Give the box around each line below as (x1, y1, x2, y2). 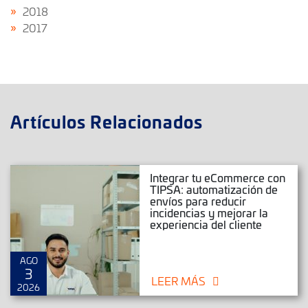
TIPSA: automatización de (150, 181, 278, 197)
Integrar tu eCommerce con (150, 170, 286, 186)
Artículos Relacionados (10, 108, 203, 135)
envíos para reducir (150, 193, 247, 209)
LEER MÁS (151, 273, 206, 289)
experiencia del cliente (150, 217, 263, 232)
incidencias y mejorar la (150, 205, 269, 221)
